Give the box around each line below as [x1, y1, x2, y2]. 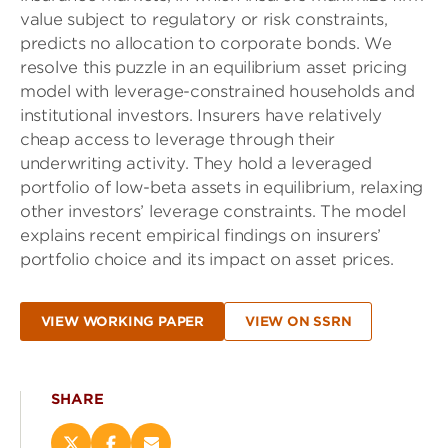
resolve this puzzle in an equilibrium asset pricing [20, 58, 407, 77]
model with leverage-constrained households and [20, 82, 415, 101]
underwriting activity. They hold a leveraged [20, 154, 372, 173]
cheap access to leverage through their [20, 130, 335, 149]
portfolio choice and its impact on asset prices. [20, 250, 394, 269]
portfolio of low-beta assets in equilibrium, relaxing [20, 178, 424, 197]
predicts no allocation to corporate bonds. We [20, 34, 392, 53]
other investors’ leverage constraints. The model [20, 202, 406, 221]
